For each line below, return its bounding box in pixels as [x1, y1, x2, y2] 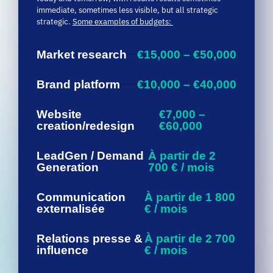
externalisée [37, 171, 105, 184]
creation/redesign [37, 88, 135, 101]
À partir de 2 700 [144, 200, 236, 214]
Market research [37, 16, 127, 30]
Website [37, 76, 82, 90]
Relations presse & [37, 200, 143, 214]
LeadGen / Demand [37, 118, 144, 131]
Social [37, 242, 71, 255]
